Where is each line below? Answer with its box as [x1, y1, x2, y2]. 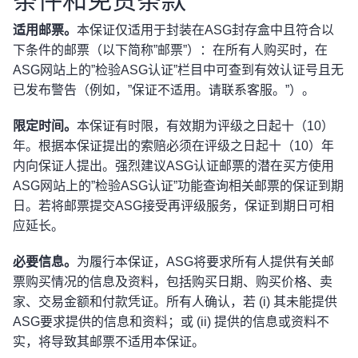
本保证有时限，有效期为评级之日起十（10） [77, 119, 334, 133]
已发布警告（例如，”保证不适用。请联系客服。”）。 [13, 83, 315, 97]
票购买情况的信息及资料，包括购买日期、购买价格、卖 [13, 275, 332, 288]
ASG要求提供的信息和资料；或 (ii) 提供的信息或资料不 [13, 315, 329, 328]
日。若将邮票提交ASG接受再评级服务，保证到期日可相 [13, 199, 334, 213]
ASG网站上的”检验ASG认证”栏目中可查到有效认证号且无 [13, 63, 344, 77]
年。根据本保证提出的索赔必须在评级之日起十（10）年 [13, 139, 334, 153]
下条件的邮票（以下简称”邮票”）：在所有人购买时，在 [13, 43, 328, 57]
